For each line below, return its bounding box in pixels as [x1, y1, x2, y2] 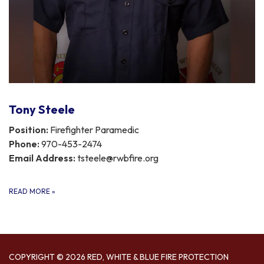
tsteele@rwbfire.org [75, 151, 159, 164]
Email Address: [9, 151, 75, 164]
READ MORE [9, 186, 52, 196]
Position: [9, 123, 48, 136]
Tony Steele [9, 101, 75, 117]
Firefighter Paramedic [48, 123, 139, 136]
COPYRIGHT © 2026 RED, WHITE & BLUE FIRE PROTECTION [9, 251, 229, 262]
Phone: [9, 137, 39, 150]
